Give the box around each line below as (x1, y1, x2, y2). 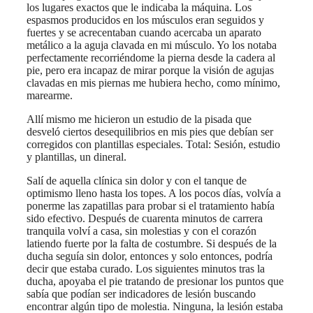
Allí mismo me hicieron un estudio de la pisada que (27, 112, 252, 125)
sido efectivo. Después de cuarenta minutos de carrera (27, 212, 263, 224)
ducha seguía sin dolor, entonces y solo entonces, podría (27, 249, 272, 262)
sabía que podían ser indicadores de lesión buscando (27, 287, 256, 300)
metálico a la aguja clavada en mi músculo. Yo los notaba (27, 38, 277, 51)
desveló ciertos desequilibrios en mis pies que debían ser (27, 125, 273, 138)
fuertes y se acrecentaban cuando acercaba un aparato (27, 26, 261, 38)
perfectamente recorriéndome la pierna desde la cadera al (27, 51, 275, 64)
